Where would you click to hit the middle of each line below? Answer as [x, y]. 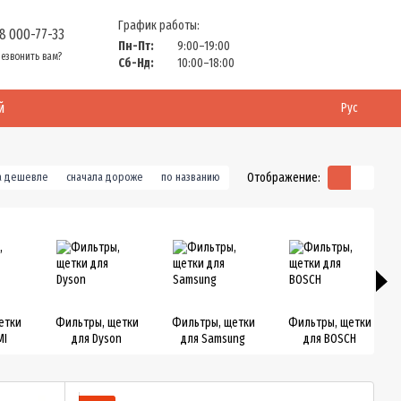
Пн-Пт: [136, 46]
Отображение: [284, 177]
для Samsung [213, 339]
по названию [191, 177]
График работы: [159, 25]
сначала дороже [105, 177]
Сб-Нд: [136, 63]
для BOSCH [329, 339]
